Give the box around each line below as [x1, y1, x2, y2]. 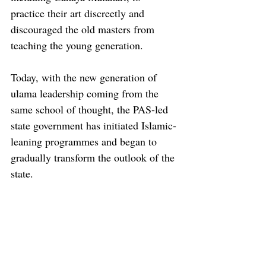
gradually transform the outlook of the [11, 150, 178, 164]
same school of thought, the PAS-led [11, 102, 171, 116]
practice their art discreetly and [11, 5, 147, 20]
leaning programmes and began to [11, 134, 160, 148]
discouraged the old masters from [11, 21, 157, 36]
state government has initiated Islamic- [11, 118, 176, 132]
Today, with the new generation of [11, 69, 160, 84]
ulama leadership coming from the [11, 85, 161, 100]
